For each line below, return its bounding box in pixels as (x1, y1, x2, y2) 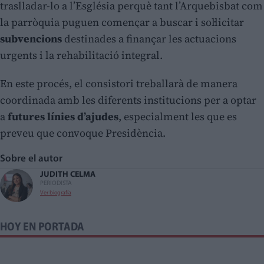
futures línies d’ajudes (8, 109, 118, 124)
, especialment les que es (118, 109, 237, 124)
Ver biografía (40, 190, 71, 197)
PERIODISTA (40, 180, 72, 187)
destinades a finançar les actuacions (62, 31, 236, 47)
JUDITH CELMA (40, 170, 95, 180)
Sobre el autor (5, 154, 62, 164)
